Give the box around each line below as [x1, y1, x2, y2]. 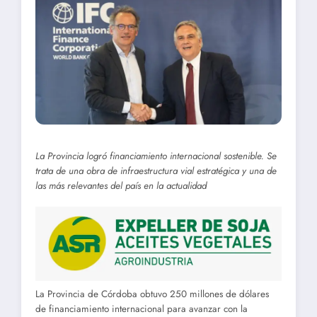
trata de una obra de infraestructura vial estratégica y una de [35, 163, 277, 178]
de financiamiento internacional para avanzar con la [35, 301, 248, 316]
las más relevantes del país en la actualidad [35, 178, 207, 192]
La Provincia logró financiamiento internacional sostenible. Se [35, 149, 277, 163]
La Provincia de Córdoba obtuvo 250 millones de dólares [35, 287, 269, 301]
